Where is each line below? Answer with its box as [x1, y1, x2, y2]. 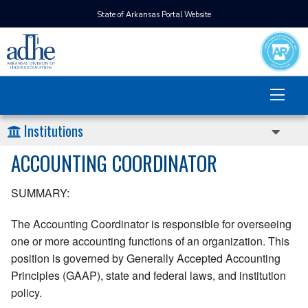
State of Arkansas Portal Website [97, 10, 211, 20]
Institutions [24, 120, 83, 141]
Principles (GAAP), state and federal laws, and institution [11, 267, 286, 284]
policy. [11, 285, 42, 301]
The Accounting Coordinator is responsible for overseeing [11, 216, 291, 232]
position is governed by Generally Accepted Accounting [11, 250, 280, 267]
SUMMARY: [11, 185, 69, 201]
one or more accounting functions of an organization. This [11, 233, 289, 250]
